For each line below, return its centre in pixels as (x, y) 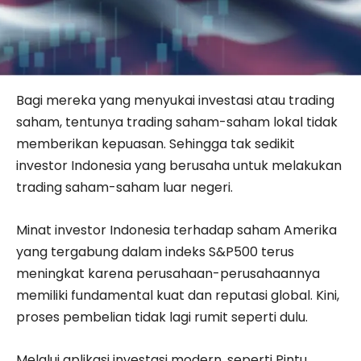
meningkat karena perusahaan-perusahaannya (168, 273)
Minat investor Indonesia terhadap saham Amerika (176, 230)
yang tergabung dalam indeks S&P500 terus (155, 251)
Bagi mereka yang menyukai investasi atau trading (175, 100)
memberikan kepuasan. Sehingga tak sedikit (156, 143)
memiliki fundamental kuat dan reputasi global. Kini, (178, 295)
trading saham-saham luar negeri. (124, 187)
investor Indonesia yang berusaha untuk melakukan (179, 165)
